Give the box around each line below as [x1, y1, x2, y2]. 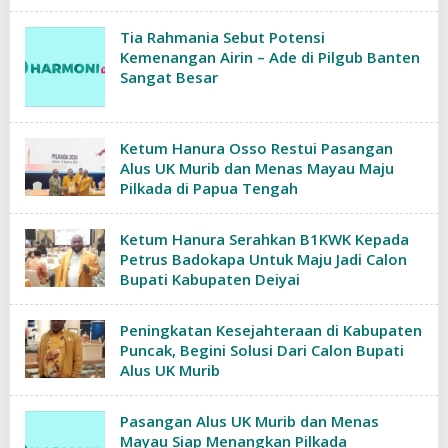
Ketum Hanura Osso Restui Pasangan [120, 138, 393, 159]
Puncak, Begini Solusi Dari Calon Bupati [120, 340, 404, 361]
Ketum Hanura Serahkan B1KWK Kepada [120, 229, 409, 250]
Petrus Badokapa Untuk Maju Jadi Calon [120, 249, 407, 270]
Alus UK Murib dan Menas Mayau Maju [120, 158, 394, 179]
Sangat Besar [120, 67, 218, 88]
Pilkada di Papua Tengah [120, 178, 298, 199]
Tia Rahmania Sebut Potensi [120, 27, 325, 48]
